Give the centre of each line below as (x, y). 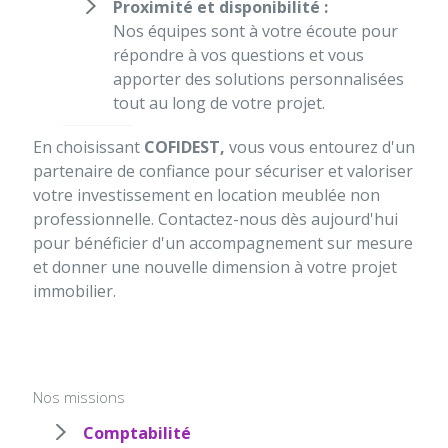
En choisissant (88, 147)
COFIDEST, (186, 147)
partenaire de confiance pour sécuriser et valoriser (223, 171)
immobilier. (74, 291)
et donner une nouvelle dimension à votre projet (215, 267)
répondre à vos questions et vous (238, 55)
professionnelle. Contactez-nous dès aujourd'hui (215, 219)
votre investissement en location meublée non (206, 195)
